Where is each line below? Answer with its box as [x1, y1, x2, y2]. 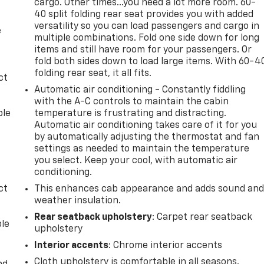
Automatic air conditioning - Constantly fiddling [34, 85, 246, 95]
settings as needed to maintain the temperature [34, 144, 250, 154]
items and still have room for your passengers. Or [34, 45, 252, 55]
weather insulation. [34, 196, 121, 206]
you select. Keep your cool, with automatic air [34, 156, 238, 166]
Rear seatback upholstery [34, 212, 153, 222]
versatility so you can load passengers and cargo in [34, 21, 260, 31]
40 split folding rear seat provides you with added [34, 9, 254, 19]
